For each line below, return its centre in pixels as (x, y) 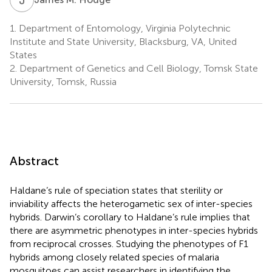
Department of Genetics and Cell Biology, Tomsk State (138, 68)
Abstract (34, 161)
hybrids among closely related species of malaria (114, 257)
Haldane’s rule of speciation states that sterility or (116, 190)
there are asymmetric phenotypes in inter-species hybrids (134, 230)
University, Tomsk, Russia (63, 81)
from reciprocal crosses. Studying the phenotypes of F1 (129, 243)
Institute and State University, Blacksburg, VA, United (123, 41)
